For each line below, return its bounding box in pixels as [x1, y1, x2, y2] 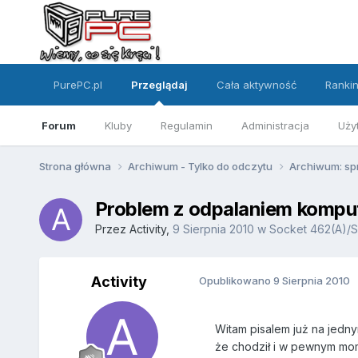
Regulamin [160, 119, 213, 132]
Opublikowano [198, 273, 273, 287]
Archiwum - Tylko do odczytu [127, 159, 275, 173]
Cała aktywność [216, 78, 296, 91]
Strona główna [38, 159, 113, 173]
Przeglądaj [130, 78, 188, 91]
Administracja [241, 119, 309, 132]
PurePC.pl [53, 78, 102, 91]
